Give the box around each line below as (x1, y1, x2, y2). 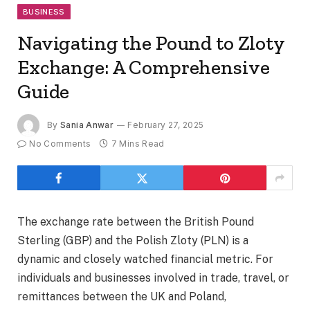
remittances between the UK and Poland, (17, 290, 226, 304)
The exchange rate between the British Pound (17, 215, 254, 229)
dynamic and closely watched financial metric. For (17, 253, 273, 266)
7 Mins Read (111, 138, 165, 149)
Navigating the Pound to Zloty (17, 31, 284, 55)
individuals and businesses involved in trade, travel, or (17, 271, 289, 285)
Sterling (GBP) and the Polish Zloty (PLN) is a (17, 234, 248, 248)
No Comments (29, 138, 91, 149)
